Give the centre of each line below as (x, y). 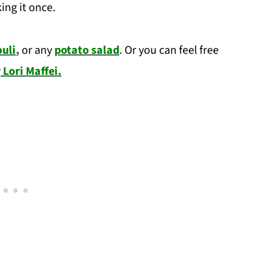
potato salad (87, 51)
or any (37, 51)
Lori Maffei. (32, 72)
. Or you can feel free (169, 51)
